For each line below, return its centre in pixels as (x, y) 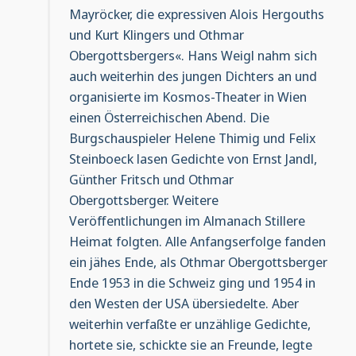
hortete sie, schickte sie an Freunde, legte (190, 344)
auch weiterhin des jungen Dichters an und (193, 75)
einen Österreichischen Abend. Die (169, 117)
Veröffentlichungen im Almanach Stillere (187, 220)
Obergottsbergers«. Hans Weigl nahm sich (193, 55)
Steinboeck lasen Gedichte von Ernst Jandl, (193, 158)
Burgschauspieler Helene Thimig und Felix (192, 137)
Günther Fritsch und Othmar (151, 179)
